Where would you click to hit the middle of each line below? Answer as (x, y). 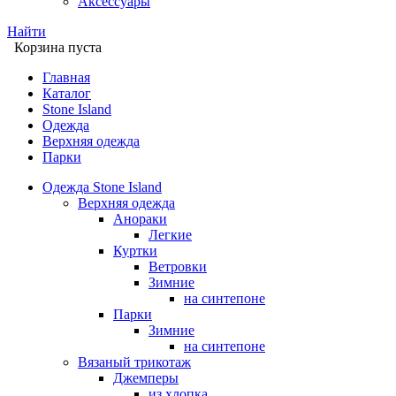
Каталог (67, 93)
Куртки (135, 251)
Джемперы (146, 378)
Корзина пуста (58, 47)
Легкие (170, 235)
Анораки (140, 219)
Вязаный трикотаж (134, 362)
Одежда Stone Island (102, 187)
